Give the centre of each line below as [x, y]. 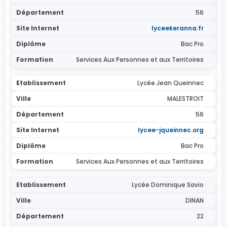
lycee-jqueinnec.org [171, 130]
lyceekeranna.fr [177, 28]
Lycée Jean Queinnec [170, 83]
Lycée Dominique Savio [167, 185]
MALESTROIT [185, 99]
